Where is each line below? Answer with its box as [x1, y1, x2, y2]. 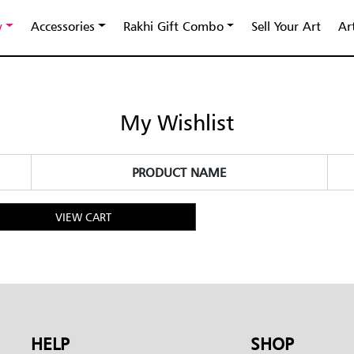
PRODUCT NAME [132, 164, 227, 181]
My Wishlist [120, 109, 234, 137]
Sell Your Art [251, 17, 322, 34]
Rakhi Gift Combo [122, 17, 224, 34]
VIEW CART [55, 210, 111, 224]
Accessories [30, 17, 95, 34]
